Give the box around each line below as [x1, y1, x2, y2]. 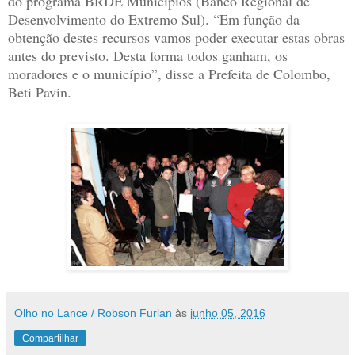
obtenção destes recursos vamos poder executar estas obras [8, 28, 345, 48]
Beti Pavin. [8, 82, 71, 102]
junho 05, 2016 [190, 307, 265, 320]
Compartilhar [22, 333, 78, 345]
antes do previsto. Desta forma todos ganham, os [8, 46, 288, 66]
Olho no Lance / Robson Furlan [14, 307, 172, 320]
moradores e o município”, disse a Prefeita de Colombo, [8, 64, 330, 84]
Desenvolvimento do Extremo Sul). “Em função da [8, 10, 300, 29]
